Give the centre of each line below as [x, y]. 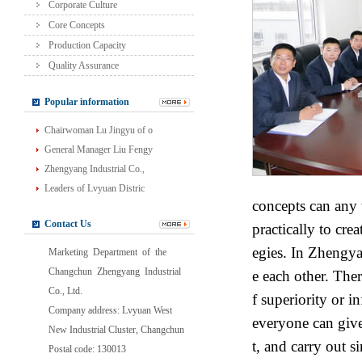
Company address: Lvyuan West [110, 310]
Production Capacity [87, 45]
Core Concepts [77, 25]
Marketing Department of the [107, 252]
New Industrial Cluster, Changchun [116, 330]
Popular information [87, 102]
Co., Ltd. [65, 291]
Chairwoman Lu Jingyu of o [99, 130]
